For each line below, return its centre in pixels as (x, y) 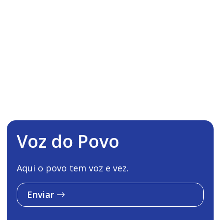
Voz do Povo (68, 141)
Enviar (41, 194)
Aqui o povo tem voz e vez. (72, 168)
